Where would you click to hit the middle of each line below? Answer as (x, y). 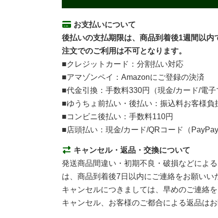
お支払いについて (104, 25)
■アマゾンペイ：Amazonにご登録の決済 (133, 77)
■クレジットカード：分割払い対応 (123, 64)
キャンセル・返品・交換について (131, 150)
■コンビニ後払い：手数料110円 (118, 117)
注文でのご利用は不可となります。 (124, 51)
